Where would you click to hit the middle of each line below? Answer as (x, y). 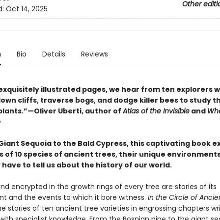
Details (54, 54)
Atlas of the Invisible (156, 111)
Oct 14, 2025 (27, 9)
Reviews (94, 54)
